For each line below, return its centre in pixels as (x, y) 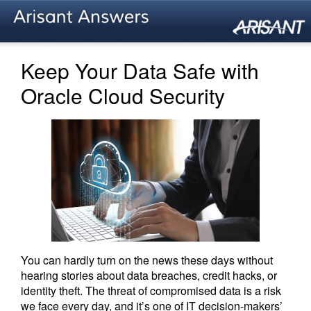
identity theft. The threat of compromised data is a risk (151, 290)
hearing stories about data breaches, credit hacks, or (149, 275)
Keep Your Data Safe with (140, 70)
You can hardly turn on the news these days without (147, 260)
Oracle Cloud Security (123, 95)
